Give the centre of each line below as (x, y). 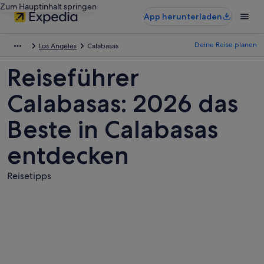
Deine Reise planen (226, 45)
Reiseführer (73, 77)
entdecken (68, 155)
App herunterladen (183, 16)
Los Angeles (58, 46)
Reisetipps (29, 176)
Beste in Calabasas (113, 129)
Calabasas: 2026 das (123, 103)
